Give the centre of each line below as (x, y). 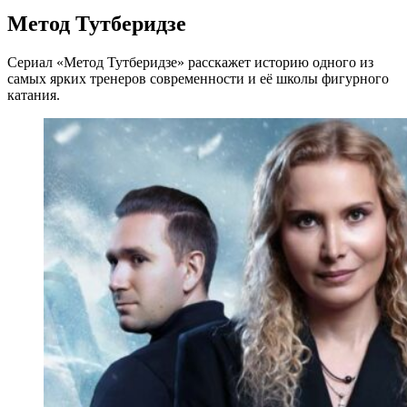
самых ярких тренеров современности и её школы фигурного (198, 78)
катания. (34, 94)
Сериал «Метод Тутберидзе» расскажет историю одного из (190, 62)
